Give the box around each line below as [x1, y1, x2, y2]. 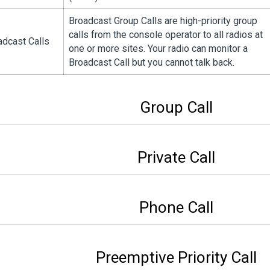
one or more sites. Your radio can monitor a [69, 43, 248, 54]
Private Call [137, 148, 215, 166]
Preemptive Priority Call [95, 248, 257, 266]
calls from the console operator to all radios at [69, 29, 263, 40]
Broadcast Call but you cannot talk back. [69, 57, 234, 68]
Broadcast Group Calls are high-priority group [69, 15, 257, 27]
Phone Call [139, 198, 213, 216]
